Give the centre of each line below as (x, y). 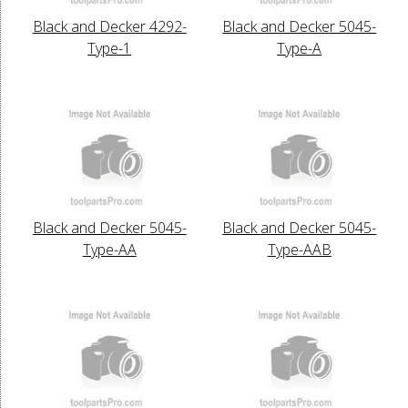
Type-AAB (299, 249)
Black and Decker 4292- (109, 26)
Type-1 (110, 48)
